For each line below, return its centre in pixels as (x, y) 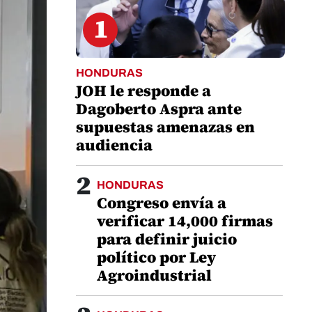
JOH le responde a (143, 91)
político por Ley (156, 257)
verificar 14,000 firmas (185, 221)
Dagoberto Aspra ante (159, 109)
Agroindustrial (154, 275)
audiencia (114, 145)
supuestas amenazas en (165, 127)
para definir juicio (167, 239)
